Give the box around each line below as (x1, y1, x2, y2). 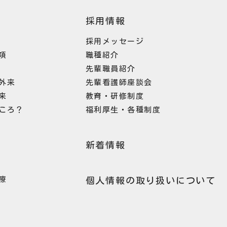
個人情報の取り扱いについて (85, 176, 216, 185)
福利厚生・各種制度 (85, 106, 161, 114)
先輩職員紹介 (85, 65, 136, 73)
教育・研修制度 (85, 92, 144, 100)
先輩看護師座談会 (85, 79, 153, 87)
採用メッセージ (85, 37, 144, 46)
